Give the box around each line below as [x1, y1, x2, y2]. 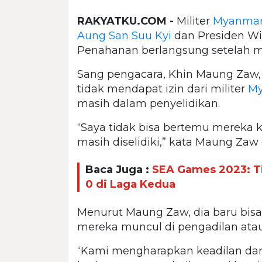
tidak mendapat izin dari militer [77, 82, 248, 95]
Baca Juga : [85, 163, 152, 177]
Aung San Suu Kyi [77, 29, 171, 42]
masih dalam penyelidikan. [77, 96, 220, 110]
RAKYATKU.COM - [77, 14, 174, 27]
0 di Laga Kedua [85, 178, 175, 191]
